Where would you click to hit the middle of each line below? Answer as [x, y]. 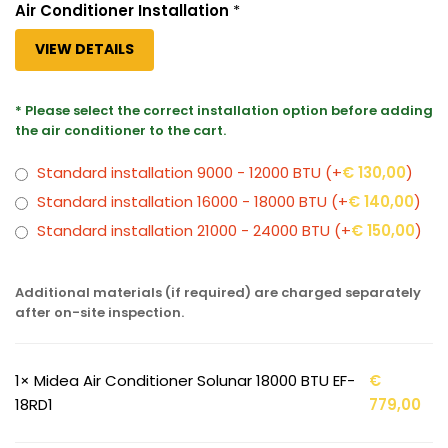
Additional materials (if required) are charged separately [218, 293]
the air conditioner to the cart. [120, 131]
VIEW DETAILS [84, 49]
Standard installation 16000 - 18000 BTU [182, 202]
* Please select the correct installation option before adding [224, 111]
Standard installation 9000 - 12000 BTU [179, 173]
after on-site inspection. [99, 313]
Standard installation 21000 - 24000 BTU [183, 231]
